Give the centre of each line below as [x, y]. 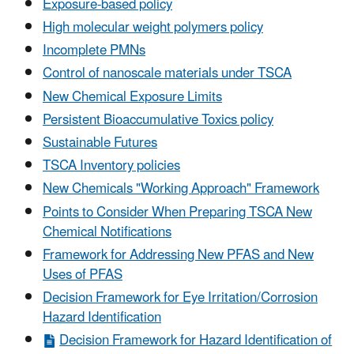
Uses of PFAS [83, 275]
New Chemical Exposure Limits [132, 97]
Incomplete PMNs [94, 51]
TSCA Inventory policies [111, 166]
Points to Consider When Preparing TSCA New [177, 212]
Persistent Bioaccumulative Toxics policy [158, 120]
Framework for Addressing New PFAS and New [178, 255]
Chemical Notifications [107, 232]
